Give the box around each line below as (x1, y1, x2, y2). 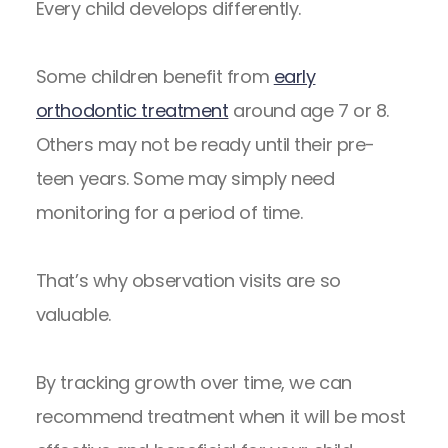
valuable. (35, 302, 111, 328)
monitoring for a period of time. (35, 200, 303, 226)
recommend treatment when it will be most (35, 404, 406, 430)
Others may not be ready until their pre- (35, 132, 375, 158)
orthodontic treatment (35, 98, 229, 124)
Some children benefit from (35, 64, 274, 90)
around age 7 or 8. (228, 98, 389, 124)
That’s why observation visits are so (35, 268, 341, 294)
